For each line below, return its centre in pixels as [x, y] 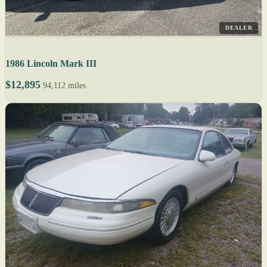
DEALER [239, 27]
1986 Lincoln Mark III [51, 63]
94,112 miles [64, 85]
